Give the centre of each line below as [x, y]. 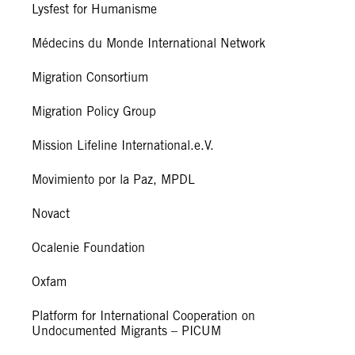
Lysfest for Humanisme [94, 10]
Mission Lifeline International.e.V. [123, 146]
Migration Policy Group [94, 112]
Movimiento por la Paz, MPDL [113, 180]
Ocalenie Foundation [88, 248]
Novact [51, 214]
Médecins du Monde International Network [149, 44]
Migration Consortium [90, 78]
